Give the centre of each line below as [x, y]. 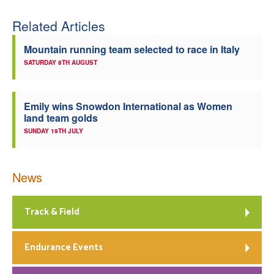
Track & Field [52, 212]
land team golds [61, 117]
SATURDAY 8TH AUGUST [61, 62]
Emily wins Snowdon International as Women [128, 106]
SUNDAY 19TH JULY [54, 131]
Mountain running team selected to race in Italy [132, 49]
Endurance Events [64, 247]
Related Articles [59, 25]
